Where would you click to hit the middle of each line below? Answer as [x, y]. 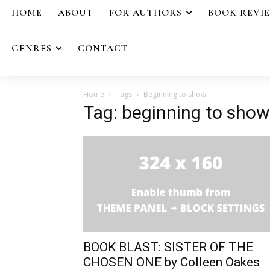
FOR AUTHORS [146, 13]
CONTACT [103, 48]
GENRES [32, 48]
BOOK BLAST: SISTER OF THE [168, 247]
